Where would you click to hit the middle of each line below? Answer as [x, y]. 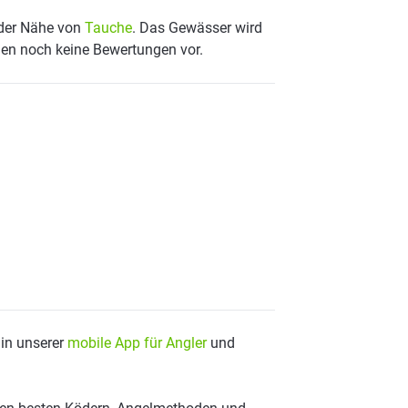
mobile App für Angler [137, 343]
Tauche [108, 28]
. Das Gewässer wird [197, 28]
